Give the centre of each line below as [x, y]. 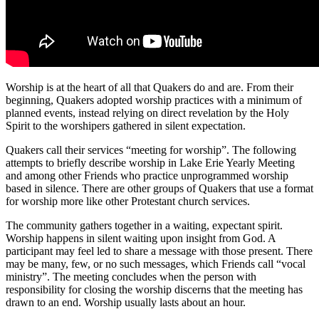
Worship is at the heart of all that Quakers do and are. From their [150, 88]
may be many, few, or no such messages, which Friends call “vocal [156, 264]
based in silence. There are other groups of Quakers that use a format [159, 189]
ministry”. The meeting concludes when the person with [131, 277]
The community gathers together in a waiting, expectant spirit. [144, 226]
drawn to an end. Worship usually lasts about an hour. [126, 303]
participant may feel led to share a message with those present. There [159, 251]
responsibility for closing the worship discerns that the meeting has [154, 290]
